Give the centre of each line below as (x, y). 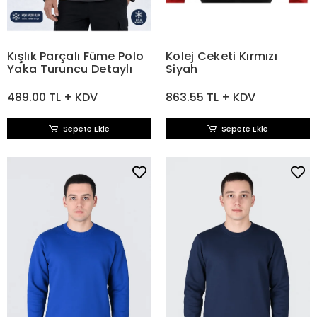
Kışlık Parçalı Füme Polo (76, 57)
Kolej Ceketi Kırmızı (221, 57)
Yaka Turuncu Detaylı (70, 69)
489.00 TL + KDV (52, 97)
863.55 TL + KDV (211, 97)
